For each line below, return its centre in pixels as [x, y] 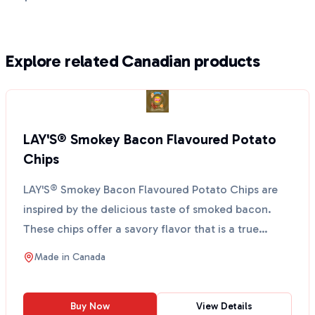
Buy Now [90, 306]
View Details [224, 306]
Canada [89, 257]
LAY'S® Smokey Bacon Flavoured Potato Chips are [150, 189]
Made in [53, 257]
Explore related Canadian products [133, 61]
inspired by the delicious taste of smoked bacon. [147, 209]
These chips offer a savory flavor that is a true [141, 229]
